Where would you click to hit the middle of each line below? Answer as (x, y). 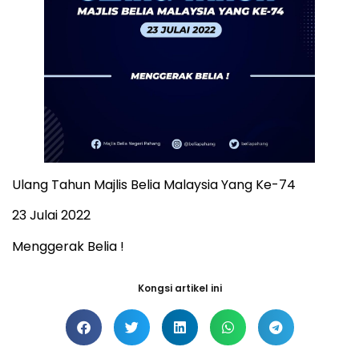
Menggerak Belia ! (68, 246)
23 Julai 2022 (51, 216)
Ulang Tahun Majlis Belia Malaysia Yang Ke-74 (154, 184)
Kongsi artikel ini (179, 288)
